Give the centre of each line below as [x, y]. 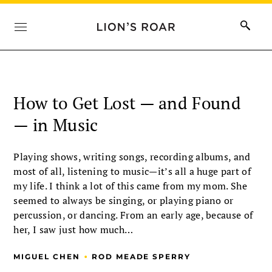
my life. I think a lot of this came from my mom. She [131, 186]
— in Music [56, 125]
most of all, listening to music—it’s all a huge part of [132, 171]
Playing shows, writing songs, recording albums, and [132, 157]
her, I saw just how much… [73, 229]
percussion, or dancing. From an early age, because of [133, 215]
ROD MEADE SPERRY [141, 257]
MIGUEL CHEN [47, 257]
